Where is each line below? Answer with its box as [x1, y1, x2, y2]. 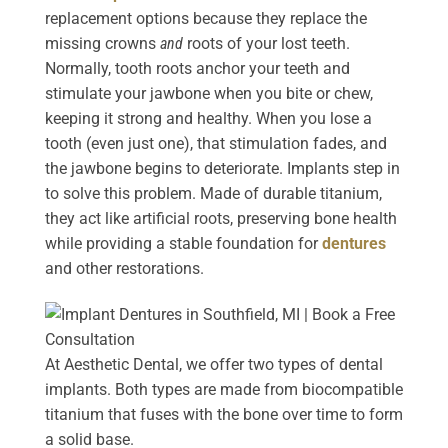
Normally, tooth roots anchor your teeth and [45, 58, 350, 78]
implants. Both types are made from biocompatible [45, 379, 403, 399]
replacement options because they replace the [45, 8, 367, 28]
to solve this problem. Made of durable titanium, [45, 183, 382, 203]
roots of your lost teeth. [183, 33, 350, 53]
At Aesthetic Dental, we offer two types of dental [45, 354, 383, 374]
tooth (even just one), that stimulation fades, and [45, 133, 387, 153]
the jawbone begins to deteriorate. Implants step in [45, 158, 400, 178]
